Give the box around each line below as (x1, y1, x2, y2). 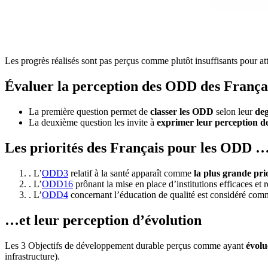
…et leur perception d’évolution (5, 212, 202, 228)
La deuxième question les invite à (29, 117, 157, 128)
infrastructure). (5, 251, 60, 261)
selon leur (214, 106, 255, 117)
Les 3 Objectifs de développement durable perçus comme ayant (5, 240, 246, 251)
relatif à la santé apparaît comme (68, 167, 194, 178)
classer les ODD (150, 106, 214, 117)
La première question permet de (29, 106, 150, 117)
